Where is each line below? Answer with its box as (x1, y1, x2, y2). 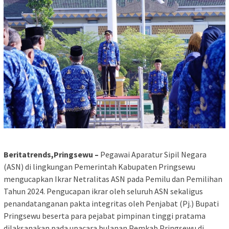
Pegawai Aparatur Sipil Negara (99, 149, 207, 159)
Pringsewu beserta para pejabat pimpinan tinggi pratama (4, 210, 205, 221)
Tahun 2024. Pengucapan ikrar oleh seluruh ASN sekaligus (4, 186, 203, 196)
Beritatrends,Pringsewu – (4, 149, 99, 159)
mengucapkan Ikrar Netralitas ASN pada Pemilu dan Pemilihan (4, 173, 222, 184)
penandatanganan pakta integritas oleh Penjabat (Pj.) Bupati (4, 198, 219, 209)
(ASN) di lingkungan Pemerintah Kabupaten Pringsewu (4, 161, 195, 172)
